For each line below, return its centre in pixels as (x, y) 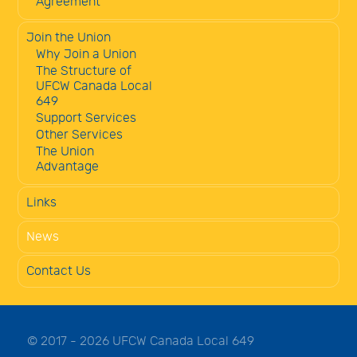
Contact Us (59, 271)
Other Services (79, 135)
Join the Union (69, 37)
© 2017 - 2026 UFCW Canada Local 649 (141, 341)
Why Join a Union (86, 54)
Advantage (67, 167)
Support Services (86, 118)
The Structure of (84, 71)
